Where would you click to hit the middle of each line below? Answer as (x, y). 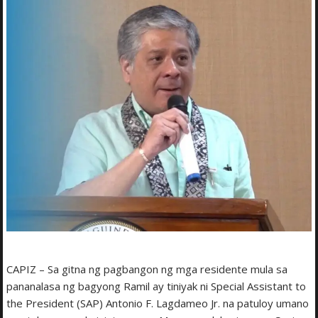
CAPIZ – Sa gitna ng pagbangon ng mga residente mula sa (147, 269)
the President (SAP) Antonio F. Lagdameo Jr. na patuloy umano (158, 303)
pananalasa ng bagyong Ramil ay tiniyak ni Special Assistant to (157, 286)
